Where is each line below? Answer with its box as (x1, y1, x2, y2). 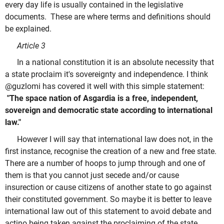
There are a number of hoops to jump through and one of (5, 158, 205, 168)
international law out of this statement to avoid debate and (5, 206, 211, 216)
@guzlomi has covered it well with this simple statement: (5, 81, 204, 91)
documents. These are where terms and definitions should (5, 12, 210, 22)
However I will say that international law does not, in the (17, 134, 212, 144)
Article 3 (17, 40, 45, 50)
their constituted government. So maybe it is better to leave (5, 194, 211, 204)
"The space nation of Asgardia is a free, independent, (5, 93, 198, 103)
